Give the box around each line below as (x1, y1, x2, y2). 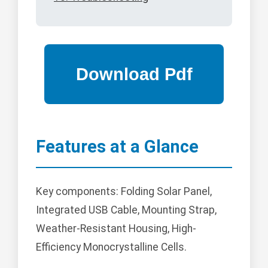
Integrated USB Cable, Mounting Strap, (36, 204, 217, 217)
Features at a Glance (36, 136, 199, 157)
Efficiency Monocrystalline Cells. (36, 241, 187, 254)
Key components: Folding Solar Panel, (36, 185, 212, 198)
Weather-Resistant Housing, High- (36, 223, 196, 235)
